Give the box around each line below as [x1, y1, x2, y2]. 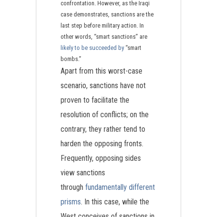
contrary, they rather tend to [61, 124, 145, 134]
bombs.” [61, 55, 81, 62]
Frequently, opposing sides [61, 154, 141, 163]
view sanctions [61, 168, 105, 177]
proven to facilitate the [61, 95, 129, 105]
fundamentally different [85, 183, 155, 192]
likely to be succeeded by [61, 44, 124, 51]
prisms [61, 197, 81, 206]
